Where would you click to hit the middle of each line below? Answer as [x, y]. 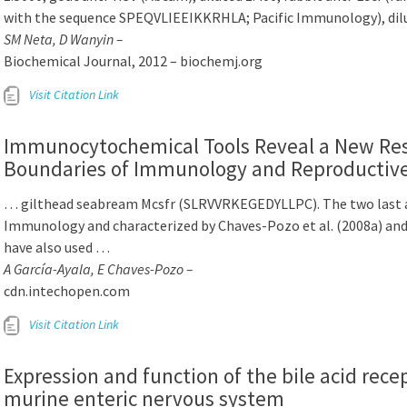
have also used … [57, 247]
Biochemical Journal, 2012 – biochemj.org [133, 61]
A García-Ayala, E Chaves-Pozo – [98, 269]
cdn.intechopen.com [67, 291]
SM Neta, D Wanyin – [63, 39]
